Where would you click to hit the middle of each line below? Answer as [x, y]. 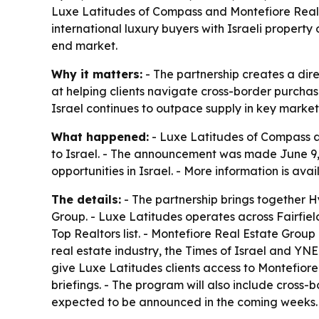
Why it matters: [97, 74]
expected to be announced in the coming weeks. [184, 302]
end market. [84, 46]
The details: [86, 199]
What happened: [100, 137]
